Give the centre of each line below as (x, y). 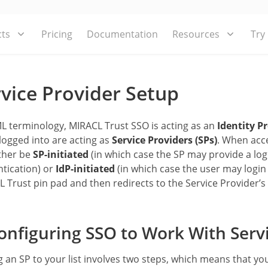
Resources (196, 34)
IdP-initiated (85, 169)
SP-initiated (61, 154)
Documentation (122, 34)
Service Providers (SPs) (165, 140)
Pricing (57, 34)
